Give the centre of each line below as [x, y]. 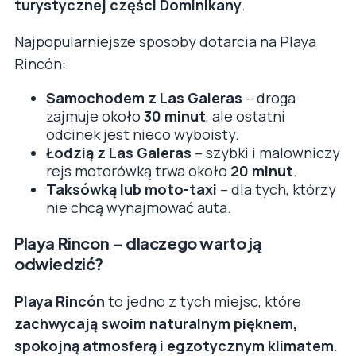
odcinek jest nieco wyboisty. [143, 135]
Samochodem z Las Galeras [144, 98]
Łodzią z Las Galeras [119, 153]
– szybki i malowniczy [266, 153]
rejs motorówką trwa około [138, 171]
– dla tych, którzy [277, 190]
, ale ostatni [246, 116]
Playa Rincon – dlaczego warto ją [138, 243]
